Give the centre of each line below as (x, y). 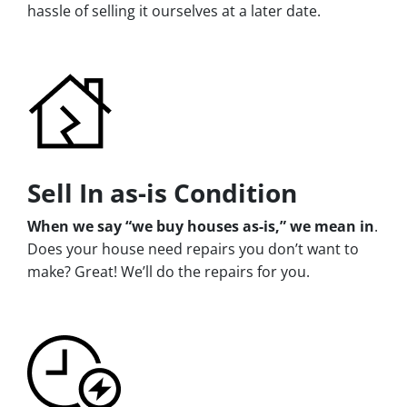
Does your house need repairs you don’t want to (193, 248)
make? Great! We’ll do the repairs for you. (169, 271)
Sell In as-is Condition (162, 192)
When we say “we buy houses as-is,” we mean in (201, 226)
